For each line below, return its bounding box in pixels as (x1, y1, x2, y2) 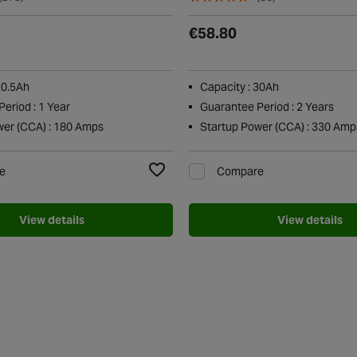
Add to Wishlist (156, 183, 222, 196)
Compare (217, 164, 265, 179)
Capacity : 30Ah (200, 80, 280, 95)
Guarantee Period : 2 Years (200, 100, 335, 115)
